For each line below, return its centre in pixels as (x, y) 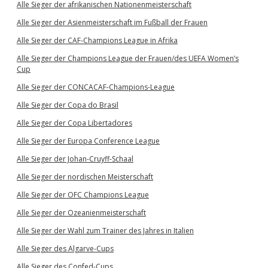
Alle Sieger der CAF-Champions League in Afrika (97, 40)
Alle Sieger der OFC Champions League (83, 195)
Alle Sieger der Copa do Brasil (68, 105)
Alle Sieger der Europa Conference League (88, 141)
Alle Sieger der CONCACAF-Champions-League (96, 87)
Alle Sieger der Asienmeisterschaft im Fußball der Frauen (112, 22)
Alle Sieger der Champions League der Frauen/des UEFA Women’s (128, 58)
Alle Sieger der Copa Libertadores (74, 123)
